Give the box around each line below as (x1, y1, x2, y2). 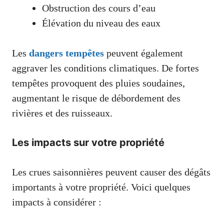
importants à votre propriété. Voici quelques (12, 181, 190, 192)
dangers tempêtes (29, 47, 104, 58)
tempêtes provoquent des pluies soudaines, (12, 77, 185, 88)
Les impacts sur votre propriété (12, 136, 164, 148)
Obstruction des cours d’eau (42, 2, 155, 13)
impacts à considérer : (12, 196, 101, 207)
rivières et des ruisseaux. (12, 107, 112, 118)
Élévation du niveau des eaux (42, 17, 160, 28)
